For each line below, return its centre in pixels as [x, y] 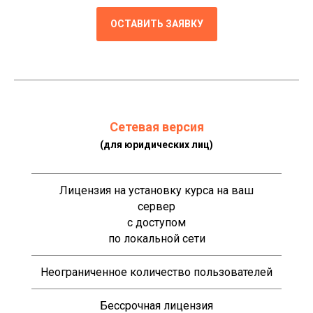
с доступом [156, 222]
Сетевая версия [156, 126]
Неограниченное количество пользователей [156, 272]
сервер [156, 206]
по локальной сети [156, 238]
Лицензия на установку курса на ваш [156, 190]
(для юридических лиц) [156, 144]
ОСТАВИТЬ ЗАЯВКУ [156, 23]
